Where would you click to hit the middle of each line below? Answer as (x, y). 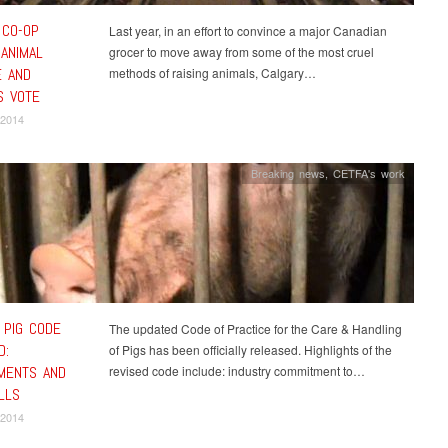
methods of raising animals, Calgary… (212, 72)
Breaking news (288, 172)
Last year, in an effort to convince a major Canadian (247, 30)
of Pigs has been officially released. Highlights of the (250, 349)
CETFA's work (369, 172)
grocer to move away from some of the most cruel (241, 51)
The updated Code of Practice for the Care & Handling (255, 328)
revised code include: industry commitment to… (236, 370)
